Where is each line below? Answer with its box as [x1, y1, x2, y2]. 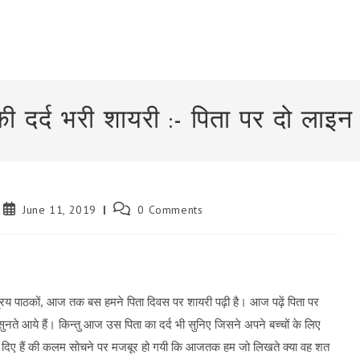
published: [2, 216, 56, 231]
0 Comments [137, 202, 203, 217]
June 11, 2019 [22, 202, 97, 217]
